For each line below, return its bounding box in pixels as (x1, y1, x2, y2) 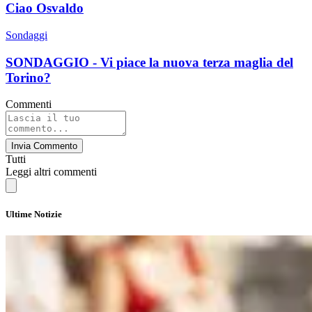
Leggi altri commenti (6, 166, 97, 178)
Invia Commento (11, 141, 77, 152)
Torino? (6, 70, 51, 85)
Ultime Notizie (6, 208, 62, 219)
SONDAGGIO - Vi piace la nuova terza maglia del (6, 54, 293, 70)
